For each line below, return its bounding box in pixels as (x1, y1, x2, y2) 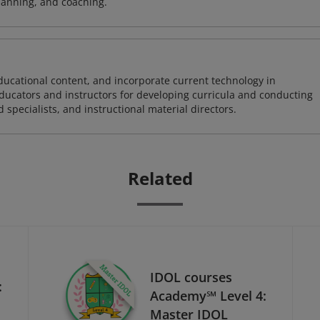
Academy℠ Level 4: (150, 286, 266, 304)
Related (127, 166, 193, 190)
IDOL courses (150, 268, 232, 286)
